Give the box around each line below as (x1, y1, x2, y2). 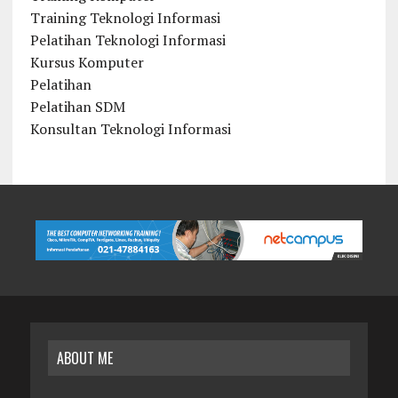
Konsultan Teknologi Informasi (29, 118, 231, 139)
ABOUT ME (56, 347, 113, 370)
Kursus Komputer (29, 52, 144, 72)
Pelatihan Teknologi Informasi (29, 29, 226, 50)
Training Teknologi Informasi (29, 7, 220, 28)
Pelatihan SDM (29, 96, 125, 116)
